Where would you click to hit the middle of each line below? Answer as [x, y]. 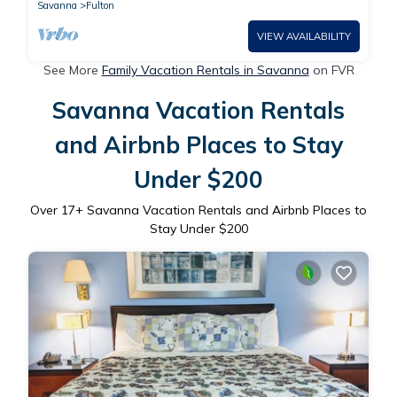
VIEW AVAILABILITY [304, 36]
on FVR [331, 70]
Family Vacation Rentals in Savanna [205, 70]
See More [72, 70]
